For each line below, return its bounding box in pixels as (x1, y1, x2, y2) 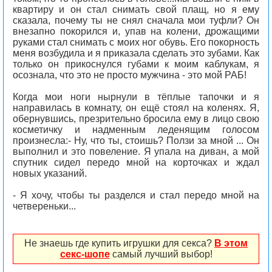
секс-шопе (59, 249, 110, 259)
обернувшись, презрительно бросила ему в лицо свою (13, 114, 259, 124)
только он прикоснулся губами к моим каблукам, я (13, 59, 259, 69)
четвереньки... (13, 201, 76, 211)
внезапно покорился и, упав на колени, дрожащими (13, 26, 259, 36)
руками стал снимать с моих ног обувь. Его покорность (13, 37, 259, 47)
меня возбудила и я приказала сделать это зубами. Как (13, 48, 259, 58)
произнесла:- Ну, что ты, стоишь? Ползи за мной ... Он (13, 135, 259, 146)
